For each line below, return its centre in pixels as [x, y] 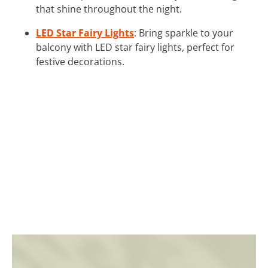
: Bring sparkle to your [184, 33]
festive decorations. [80, 61]
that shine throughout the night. [109, 9]
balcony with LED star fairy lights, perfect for [135, 47]
